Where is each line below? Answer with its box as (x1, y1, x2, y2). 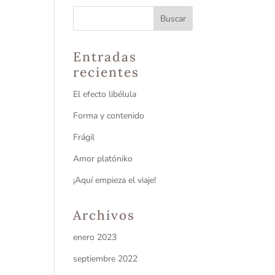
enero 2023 (73, 231, 117, 243)
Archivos (73, 206, 136, 223)
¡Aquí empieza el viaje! (73, 174, 157, 186)
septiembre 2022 (73, 252, 138, 265)
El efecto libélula (73, 88, 137, 100)
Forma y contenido (73, 109, 145, 122)
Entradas (73, 48, 137, 65)
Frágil (73, 131, 95, 143)
